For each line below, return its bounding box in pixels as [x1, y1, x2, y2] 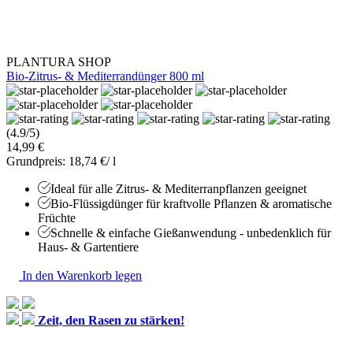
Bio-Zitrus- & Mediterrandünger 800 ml [6, 69, 204, 83]
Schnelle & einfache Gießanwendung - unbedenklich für [50, 225, 331, 240]
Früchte [38, 210, 76, 225]
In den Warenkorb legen [19, 268, 142, 282]
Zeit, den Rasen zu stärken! [38, 313, 184, 327]
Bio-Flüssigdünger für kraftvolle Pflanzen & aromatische [50, 196, 332, 210]
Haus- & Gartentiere [38, 240, 139, 254]
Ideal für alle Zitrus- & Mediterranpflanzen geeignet [50, 181, 307, 195]
